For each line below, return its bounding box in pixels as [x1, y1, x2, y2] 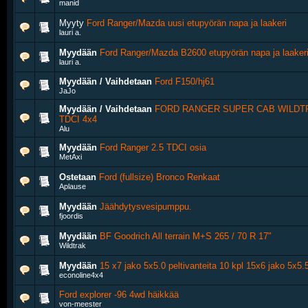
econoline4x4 [59, 271, 103, 279]
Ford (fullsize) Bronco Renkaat [99, 172, 220, 182]
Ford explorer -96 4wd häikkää [59, 289, 179, 300]
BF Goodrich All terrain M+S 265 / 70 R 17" [100, 231, 272, 241]
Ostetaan [59, 172, 96, 182]
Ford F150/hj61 [155, 76, 214, 87]
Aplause [59, 182, 86, 190]
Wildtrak [59, 241, 86, 250]
